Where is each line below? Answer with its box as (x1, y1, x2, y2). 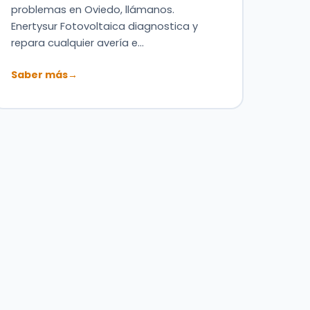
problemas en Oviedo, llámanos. (11, 2, 175, 17)
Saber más (11, 67, 69, 82)
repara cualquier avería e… (11, 35, 145, 50)
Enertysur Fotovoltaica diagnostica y (11, 19, 199, 33)
